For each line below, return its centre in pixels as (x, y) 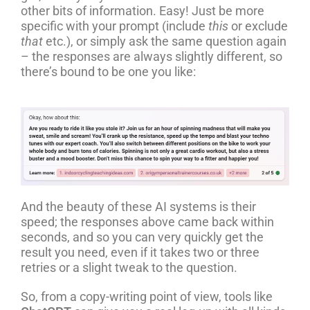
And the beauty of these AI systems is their (138, 206)
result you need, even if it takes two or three (140, 252)
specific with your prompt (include (115, 26)
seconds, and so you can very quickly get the (142, 237)
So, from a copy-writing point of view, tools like (147, 296)
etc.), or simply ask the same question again (165, 42)
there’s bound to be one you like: (108, 72)
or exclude (258, 26)
